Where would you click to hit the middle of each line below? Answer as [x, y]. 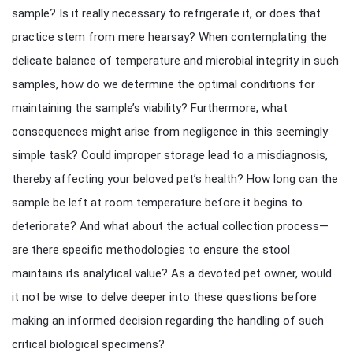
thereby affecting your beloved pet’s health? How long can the [175, 179]
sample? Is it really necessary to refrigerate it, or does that [166, 13]
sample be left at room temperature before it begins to [157, 203]
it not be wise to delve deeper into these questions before [164, 297]
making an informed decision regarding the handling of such [168, 321]
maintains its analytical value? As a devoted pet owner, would [172, 273]
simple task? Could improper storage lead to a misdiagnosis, [170, 155]
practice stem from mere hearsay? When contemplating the [169, 37]
